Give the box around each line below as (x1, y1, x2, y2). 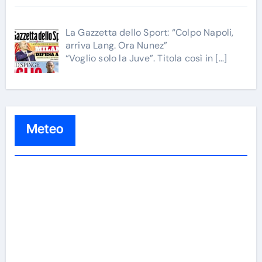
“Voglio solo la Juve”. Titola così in (65, 52, 216, 65)
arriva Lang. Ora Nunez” (65, 39, 168, 52)
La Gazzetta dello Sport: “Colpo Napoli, (65, 26, 234, 39)
